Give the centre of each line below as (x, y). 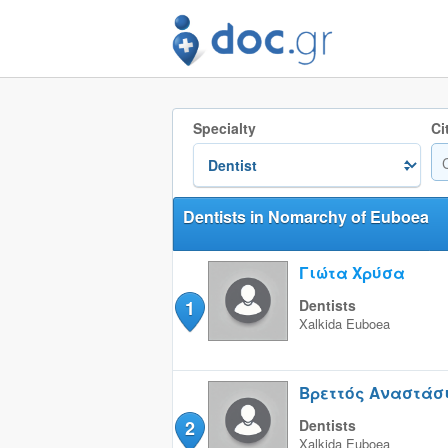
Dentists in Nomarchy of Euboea (305, 216)
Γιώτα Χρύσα (351, 272)
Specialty (224, 128)
